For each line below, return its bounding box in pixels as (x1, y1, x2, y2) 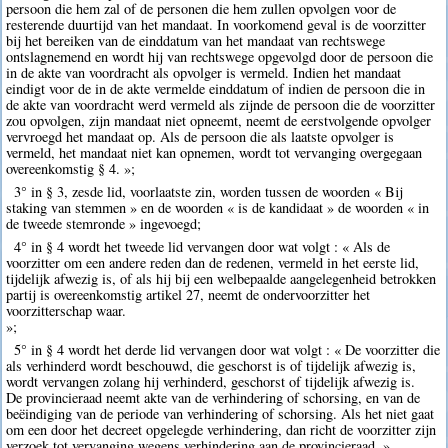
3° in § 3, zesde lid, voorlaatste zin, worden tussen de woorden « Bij (13, 182, 403, 202)
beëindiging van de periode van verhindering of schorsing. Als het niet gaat (6, 404, 435, 424)
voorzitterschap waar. (6, 301, 127, 321)
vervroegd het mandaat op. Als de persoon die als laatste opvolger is (6, 126, 395, 146)
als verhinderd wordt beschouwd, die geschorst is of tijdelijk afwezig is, (6, 356, 417, 376)
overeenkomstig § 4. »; (6, 158, 136, 178)
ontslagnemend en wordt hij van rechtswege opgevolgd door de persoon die (6, 46, 434, 66)
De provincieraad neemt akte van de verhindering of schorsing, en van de (6, 388, 421, 408)
